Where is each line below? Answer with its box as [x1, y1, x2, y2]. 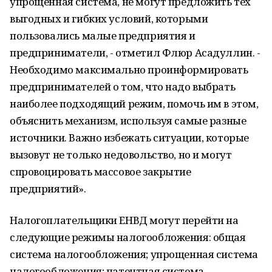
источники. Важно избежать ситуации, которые [10, 131, 249, 144]
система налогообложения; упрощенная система [10, 247, 258, 261]
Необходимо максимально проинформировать [10, 63, 248, 76]
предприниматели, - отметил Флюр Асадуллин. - [10, 46, 260, 59]
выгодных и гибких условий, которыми [10, 12, 208, 25]
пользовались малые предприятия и [10, 29, 195, 42]
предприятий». [10, 182, 86, 195]
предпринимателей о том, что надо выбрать [10, 80, 236, 93]
